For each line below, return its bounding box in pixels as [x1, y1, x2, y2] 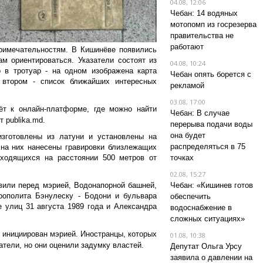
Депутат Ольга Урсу [170, 242, 242, 251]
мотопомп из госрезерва [170, 20, 257, 29]
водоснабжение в [170, 203, 232, 212]
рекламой [170, 81, 204, 90]
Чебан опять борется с [170, 70, 251, 79]
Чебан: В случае [170, 109, 230, 117]
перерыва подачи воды [170, 120, 252, 129]
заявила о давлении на [170, 253, 252, 262]
